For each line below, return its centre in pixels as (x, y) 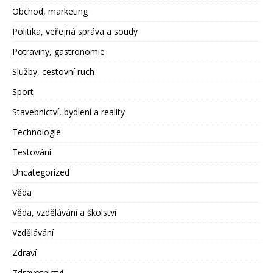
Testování (32, 152)
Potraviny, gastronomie (58, 52)
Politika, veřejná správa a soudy (75, 32)
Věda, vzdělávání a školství (64, 213)
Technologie (37, 132)
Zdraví (24, 253)
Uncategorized (41, 172)
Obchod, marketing (50, 12)
